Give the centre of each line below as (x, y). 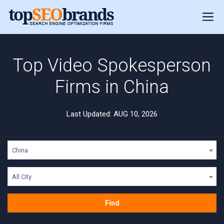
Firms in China (112, 87)
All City (22, 177)
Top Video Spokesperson (112, 65)
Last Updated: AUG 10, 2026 (112, 114)
